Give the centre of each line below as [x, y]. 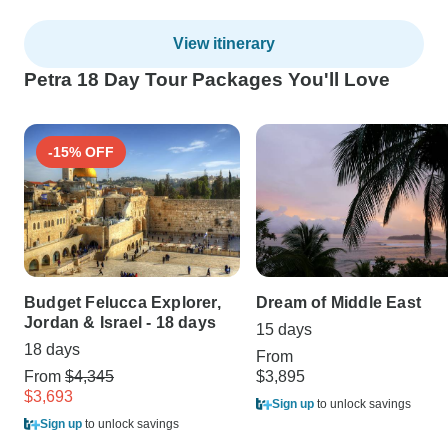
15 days [284, 330]
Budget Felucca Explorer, [122, 303]
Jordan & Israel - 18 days [120, 323]
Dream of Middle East [338, 303]
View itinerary [224, 43]
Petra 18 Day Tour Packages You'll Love [207, 79]
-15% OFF [81, 152]
